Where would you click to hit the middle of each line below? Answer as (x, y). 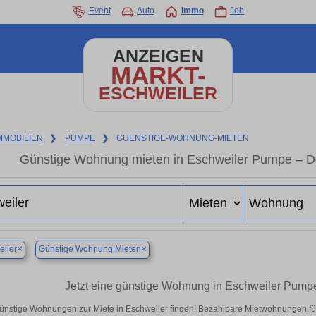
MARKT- (158, 75)
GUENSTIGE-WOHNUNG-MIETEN (183, 138)
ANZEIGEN (158, 56)
